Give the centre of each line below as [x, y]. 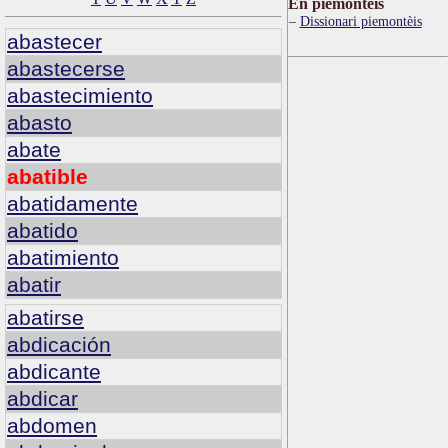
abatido [42, 230]
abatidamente [72, 203]
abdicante [54, 372]
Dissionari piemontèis [360, 21]
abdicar [42, 399]
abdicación [59, 345]
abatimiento [63, 257]
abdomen [52, 426]
